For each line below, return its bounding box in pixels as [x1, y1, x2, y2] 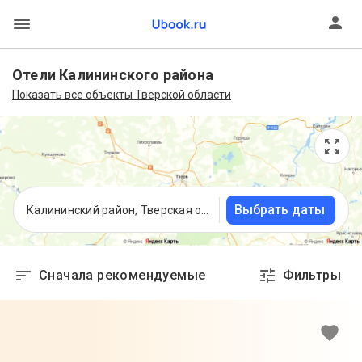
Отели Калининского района [12, 66, 213, 83]
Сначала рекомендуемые [39, 267, 206, 283]
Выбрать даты [234, 201, 325, 217]
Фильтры [283, 267, 341, 283]
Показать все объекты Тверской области [12, 88, 231, 101]
